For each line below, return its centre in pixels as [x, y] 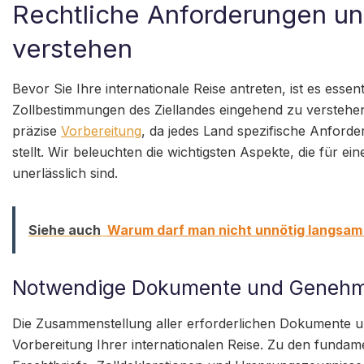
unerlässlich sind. [65, 173]
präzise [37, 131]
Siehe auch [65, 230]
